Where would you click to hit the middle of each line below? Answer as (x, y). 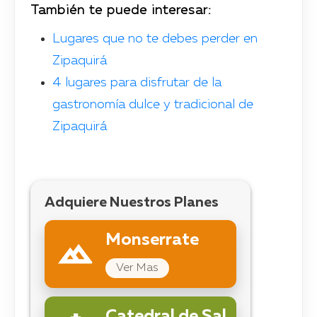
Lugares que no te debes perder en (155, 39)
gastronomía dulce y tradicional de (152, 104)
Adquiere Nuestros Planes (131, 203)
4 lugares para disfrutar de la (137, 82)
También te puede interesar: (123, 10)
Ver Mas (137, 268)
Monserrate (152, 240)
